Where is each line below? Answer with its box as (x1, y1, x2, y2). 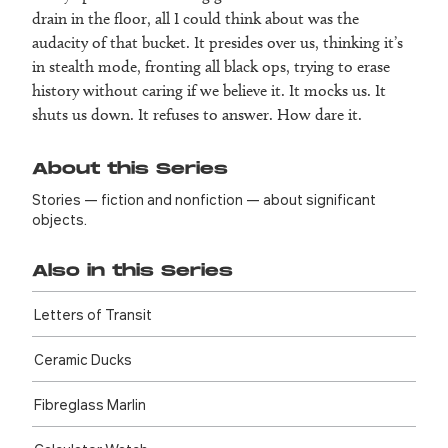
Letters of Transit (33, 304, 152, 325)
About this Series (32, 160, 228, 180)
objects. (32, 209, 87, 230)
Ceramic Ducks (33, 349, 132, 370)
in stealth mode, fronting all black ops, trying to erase (32, 57, 390, 77)
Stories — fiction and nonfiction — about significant (32, 189, 376, 210)
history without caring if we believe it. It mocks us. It (32, 81, 386, 101)
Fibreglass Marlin (33, 394, 146, 415)
